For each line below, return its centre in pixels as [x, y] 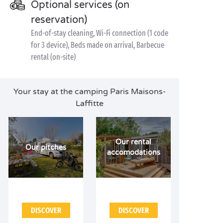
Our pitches [46, 147]
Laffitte [90, 104]
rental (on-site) [53, 57]
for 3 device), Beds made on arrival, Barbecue [98, 45]
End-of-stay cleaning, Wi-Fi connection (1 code [100, 33]
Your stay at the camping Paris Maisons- [90, 92]
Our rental [133, 142]
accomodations [133, 153]
